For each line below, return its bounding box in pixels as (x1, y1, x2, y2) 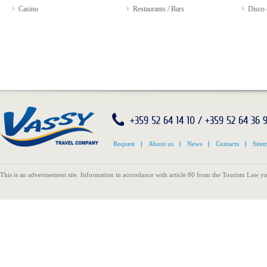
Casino (15, 5, 38, 13)
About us (148, 140, 173, 147)
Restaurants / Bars (129, 5, 184, 13)
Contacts (216, 140, 239, 147)
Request (113, 140, 135, 147)
